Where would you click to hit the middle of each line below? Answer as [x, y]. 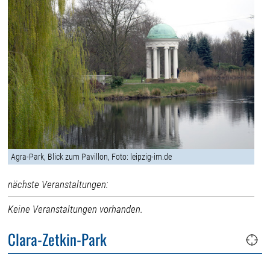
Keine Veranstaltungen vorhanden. [76, 209]
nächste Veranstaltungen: [58, 184]
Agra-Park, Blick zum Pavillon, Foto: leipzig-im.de [92, 156]
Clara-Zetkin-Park [58, 239]
